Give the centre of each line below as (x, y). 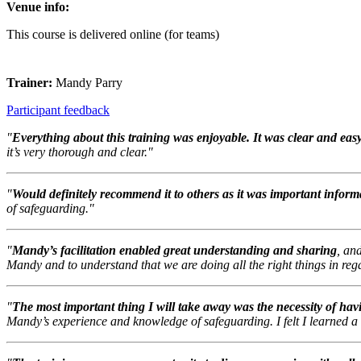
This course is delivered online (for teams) (113, 35)
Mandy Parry (89, 83)
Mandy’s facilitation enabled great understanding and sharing (174, 251)
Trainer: (31, 83)
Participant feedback (58, 110)
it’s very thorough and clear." (80, 152)
